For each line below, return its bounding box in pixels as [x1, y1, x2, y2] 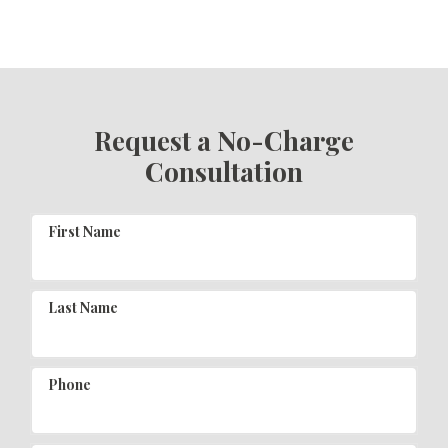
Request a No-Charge [94, 123, 354, 159]
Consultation [145, 154, 303, 190]
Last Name [48, 298, 119, 318]
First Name [48, 221, 122, 241]
